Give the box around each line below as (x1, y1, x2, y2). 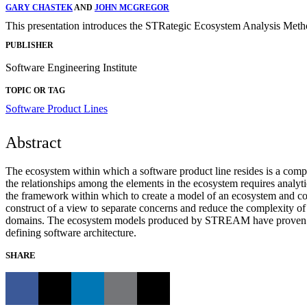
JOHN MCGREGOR (95, 2, 169, 12)
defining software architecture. (5, 227, 136, 239)
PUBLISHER (5, 40, 53, 51)
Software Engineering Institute (5, 62, 137, 74)
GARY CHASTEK (5, 2, 73, 12)
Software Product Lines (5, 103, 108, 115)
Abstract (5, 134, 62, 152)
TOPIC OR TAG (5, 86, 65, 96)
